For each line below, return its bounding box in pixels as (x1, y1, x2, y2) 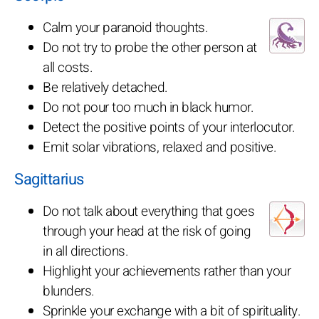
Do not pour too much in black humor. (43, 97, 253, 117)
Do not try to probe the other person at (43, 37, 257, 58)
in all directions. (43, 241, 128, 261)
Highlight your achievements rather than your (43, 261, 291, 281)
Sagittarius (14, 167, 84, 191)
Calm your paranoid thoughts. (43, 17, 208, 38)
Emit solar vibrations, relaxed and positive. (43, 137, 276, 157)
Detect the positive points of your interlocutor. (43, 117, 295, 137)
